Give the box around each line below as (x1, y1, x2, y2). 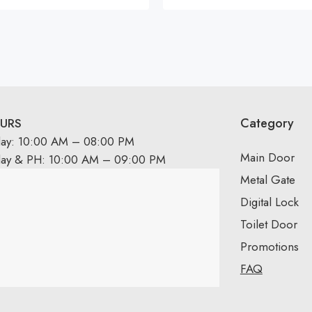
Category (240, 114, 294, 132)
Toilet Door (240, 216, 297, 233)
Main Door (240, 149, 295, 166)
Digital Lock (240, 194, 299, 210)
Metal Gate (240, 171, 295, 188)
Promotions (240, 238, 299, 255)
